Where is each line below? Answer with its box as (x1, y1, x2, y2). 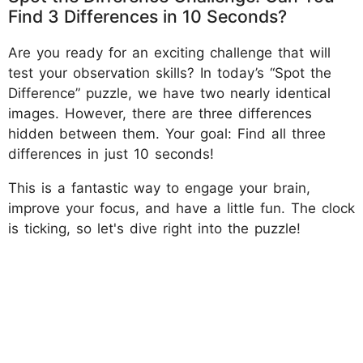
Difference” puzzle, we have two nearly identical (8, 84, 331, 101)
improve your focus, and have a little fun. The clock (8, 199, 355, 216)
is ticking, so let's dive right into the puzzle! (8, 220, 301, 237)
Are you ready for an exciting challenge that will (8, 44, 331, 61)
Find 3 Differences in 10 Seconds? (8, 5, 287, 27)
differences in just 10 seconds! (8, 145, 214, 162)
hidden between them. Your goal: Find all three (8, 125, 326, 142)
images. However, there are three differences (8, 105, 312, 122)
